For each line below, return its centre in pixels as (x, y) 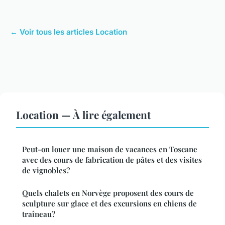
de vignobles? (46, 171)
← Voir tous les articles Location (69, 32)
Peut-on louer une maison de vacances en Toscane (110, 149)
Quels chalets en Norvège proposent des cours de (108, 193)
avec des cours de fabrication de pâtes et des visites (112, 160)
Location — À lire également (83, 115)
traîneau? (39, 214)
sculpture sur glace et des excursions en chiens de (109, 204)
